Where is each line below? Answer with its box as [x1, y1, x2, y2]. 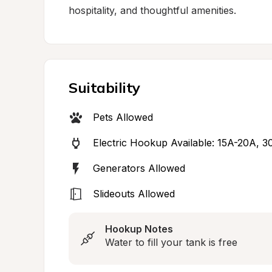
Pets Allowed [93, 111, 153, 123]
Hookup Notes [105, 223, 173, 235]
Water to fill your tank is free [105, 236, 237, 248]
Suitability [69, 78, 140, 97]
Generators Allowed [93, 162, 185, 174]
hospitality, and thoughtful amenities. [69, 4, 236, 16]
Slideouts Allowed [93, 188, 175, 200]
